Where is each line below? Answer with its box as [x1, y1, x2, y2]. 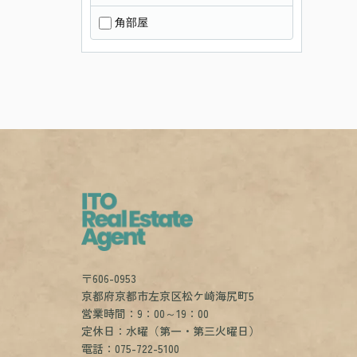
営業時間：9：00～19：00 [81, 305, 209, 322]
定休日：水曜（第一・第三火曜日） [81, 323, 260, 339]
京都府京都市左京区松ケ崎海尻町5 [81, 288, 257, 304]
